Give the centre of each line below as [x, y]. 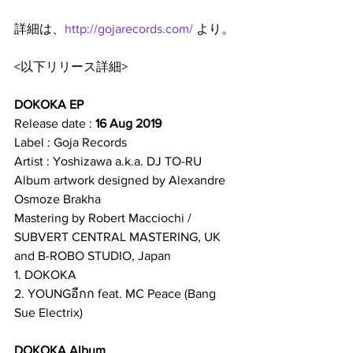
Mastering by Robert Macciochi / [104, 217]
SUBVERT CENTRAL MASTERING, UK [117, 236]
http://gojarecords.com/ [129, 28]
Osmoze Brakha [59, 199]
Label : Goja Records [71, 142]
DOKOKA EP [49, 104]
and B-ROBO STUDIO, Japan [93, 255]
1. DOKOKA [45, 274]
